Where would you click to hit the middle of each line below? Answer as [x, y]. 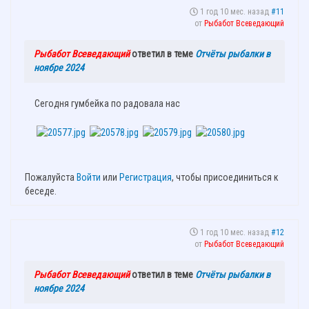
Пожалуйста [51, 177]
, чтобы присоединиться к [225, 177]
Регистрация [146, 177]
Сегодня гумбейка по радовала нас [107, 104]
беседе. [41, 191]
